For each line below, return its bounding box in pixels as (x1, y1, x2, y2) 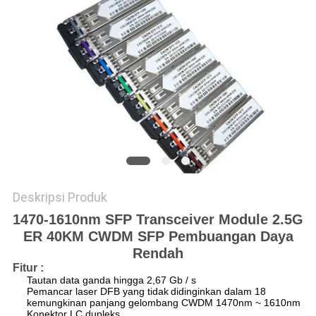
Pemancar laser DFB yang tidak (26, 286, 169, 298)
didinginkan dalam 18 (170, 286, 266, 298)
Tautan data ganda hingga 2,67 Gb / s (26, 274, 196, 286)
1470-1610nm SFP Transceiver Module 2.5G (13, 212, 303, 228)
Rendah (133, 245, 183, 262)
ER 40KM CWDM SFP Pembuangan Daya (23, 229, 293, 245)
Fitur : (12, 262, 44, 274)
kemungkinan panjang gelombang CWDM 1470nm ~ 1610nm (26, 297, 300, 309)
